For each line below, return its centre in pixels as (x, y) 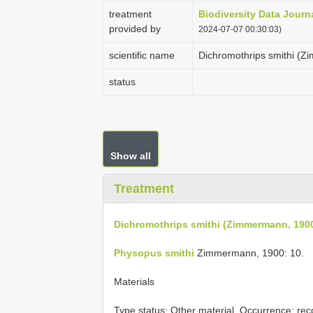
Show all (131, 156)
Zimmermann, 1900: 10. (249, 253)
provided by (135, 29)
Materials (134, 281)
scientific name (142, 55)
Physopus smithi (154, 253)
